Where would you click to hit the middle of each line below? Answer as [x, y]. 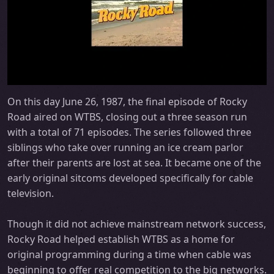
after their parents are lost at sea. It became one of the [134, 163]
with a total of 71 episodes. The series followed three [129, 132]
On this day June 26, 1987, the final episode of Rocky [127, 102]
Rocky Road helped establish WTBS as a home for [121, 239]
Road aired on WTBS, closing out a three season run [127, 117]
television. [31, 194]
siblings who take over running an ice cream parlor [125, 148]
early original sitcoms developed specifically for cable [130, 178]
